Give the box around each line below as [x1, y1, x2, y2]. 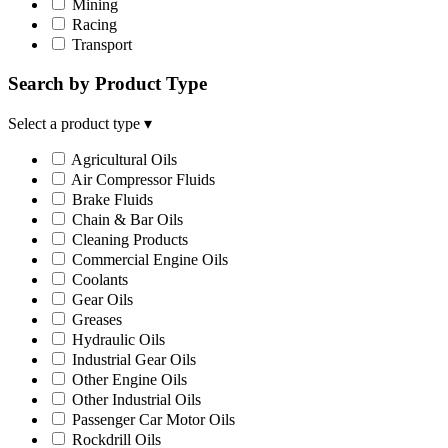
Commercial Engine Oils [72, 250, 228, 268]
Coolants [72, 270, 128, 288]
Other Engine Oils [72, 370, 187, 388]
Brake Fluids [72, 190, 153, 208]
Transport [72, 36, 132, 54]
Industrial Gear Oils [72, 350, 196, 368]
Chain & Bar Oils [72, 210, 183, 228]
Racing [72, 16, 117, 34]
